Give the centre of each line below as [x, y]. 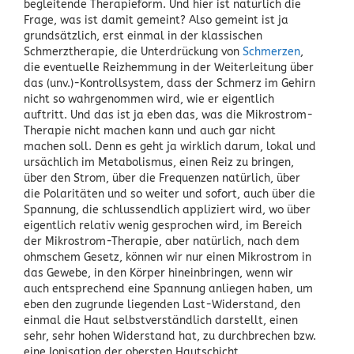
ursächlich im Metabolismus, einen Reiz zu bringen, [159, 162]
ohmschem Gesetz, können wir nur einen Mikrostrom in [168, 257]
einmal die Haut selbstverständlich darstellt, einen [161, 320]
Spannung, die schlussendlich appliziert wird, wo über [167, 209]
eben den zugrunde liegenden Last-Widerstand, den [162, 304]
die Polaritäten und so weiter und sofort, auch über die [169, 194]
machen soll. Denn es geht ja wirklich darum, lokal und [170, 146]
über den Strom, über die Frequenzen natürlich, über [162, 178]
